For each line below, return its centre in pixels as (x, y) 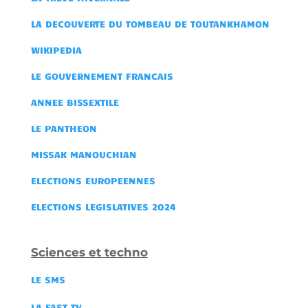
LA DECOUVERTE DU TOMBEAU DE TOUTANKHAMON (150, 23)
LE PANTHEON (64, 128)
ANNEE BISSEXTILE (75, 102)
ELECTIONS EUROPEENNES (93, 180)
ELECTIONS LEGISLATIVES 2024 (103, 206)
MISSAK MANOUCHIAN (84, 154)
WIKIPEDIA (56, 49)
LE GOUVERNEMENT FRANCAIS (102, 76)
